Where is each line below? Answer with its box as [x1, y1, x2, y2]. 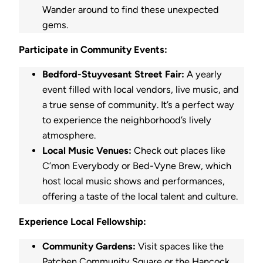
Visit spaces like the [136, 240, 224, 252]
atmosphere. [42, 130, 96, 141]
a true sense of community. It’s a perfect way [42, 99, 234, 111]
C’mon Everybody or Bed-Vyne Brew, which [42, 160, 231, 172]
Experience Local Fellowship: [19, 215, 146, 227]
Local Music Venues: [42, 145, 131, 157]
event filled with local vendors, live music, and [42, 84, 239, 96]
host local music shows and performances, [42, 176, 225, 187]
